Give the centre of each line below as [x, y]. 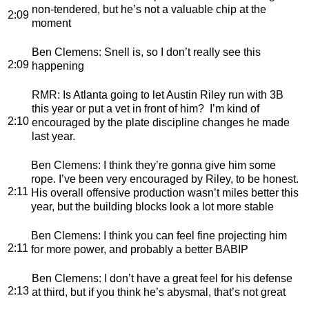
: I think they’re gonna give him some [187, 165]
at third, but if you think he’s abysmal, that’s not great [159, 292]
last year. [53, 136]
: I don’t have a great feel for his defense [196, 278]
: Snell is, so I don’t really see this [180, 52]
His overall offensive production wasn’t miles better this [165, 192]
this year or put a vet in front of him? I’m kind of [146, 108]
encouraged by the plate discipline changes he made [161, 122]
